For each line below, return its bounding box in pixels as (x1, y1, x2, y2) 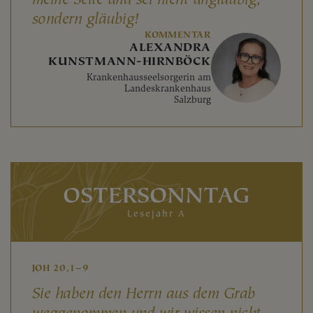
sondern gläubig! (32, 10, 140, 29)
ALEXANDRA (129, 40, 211, 54)
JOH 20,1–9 (32, 263, 89, 274)
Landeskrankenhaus (124, 82, 211, 94)
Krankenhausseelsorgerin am (84, 71, 211, 83)
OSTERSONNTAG (63, 182, 250, 210)
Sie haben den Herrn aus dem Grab (32, 284, 256, 303)
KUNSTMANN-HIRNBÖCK (48, 54, 211, 68)
